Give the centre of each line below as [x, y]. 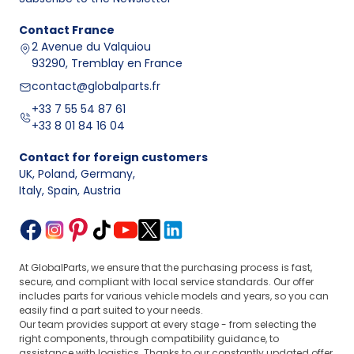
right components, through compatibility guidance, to [149, 339]
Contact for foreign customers [113, 158]
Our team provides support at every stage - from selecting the [168, 325]
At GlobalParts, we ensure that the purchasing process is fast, [166, 268]
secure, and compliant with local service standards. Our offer [166, 282]
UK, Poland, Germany [76, 174]
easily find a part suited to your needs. [111, 311]
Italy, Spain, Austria [70, 191]
